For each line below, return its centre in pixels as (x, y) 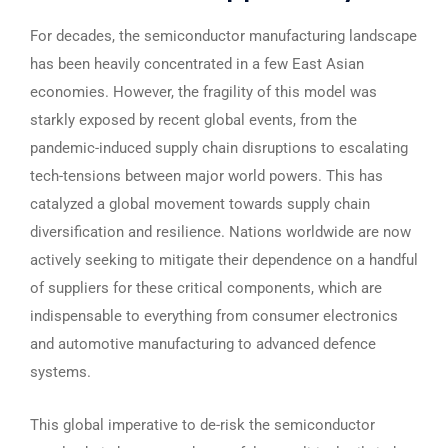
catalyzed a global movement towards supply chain (200, 204)
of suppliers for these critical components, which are (206, 288)
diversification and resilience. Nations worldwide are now (220, 232)
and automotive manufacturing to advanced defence (203, 344)
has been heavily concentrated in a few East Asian (197, 64)
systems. (60, 372)
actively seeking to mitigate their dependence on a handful (224, 260)
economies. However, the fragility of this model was (203, 92)
